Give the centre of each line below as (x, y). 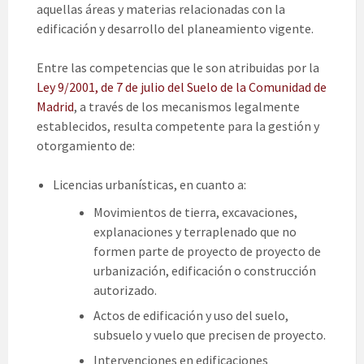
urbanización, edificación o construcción (205, 271)
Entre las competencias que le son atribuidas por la (178, 68)
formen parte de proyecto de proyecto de (207, 251)
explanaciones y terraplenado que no (195, 232)
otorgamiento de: (86, 146)
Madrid (55, 107)
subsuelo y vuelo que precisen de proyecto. (210, 335)
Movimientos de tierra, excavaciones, (195, 212)
